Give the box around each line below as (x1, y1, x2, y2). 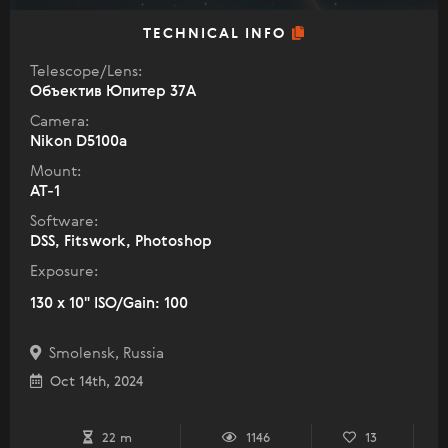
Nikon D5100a (30, 133, 127, 149)
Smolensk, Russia (41, 345, 164, 361)
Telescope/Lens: (30, 63, 142, 79)
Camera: (30, 113, 89, 129)
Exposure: (30, 263, 98, 279)
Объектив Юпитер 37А (30, 83, 196, 99)
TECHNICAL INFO (142, 26, 292, 41)
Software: (30, 213, 98, 229)
